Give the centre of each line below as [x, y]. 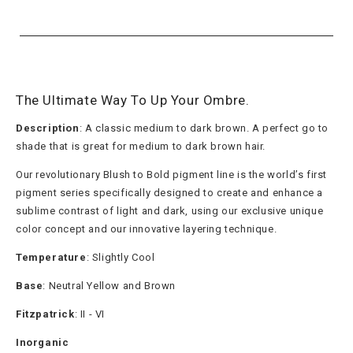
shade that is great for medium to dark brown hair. [142, 146]
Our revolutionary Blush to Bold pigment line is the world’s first [172, 174]
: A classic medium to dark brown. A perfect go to [204, 128]
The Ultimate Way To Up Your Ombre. [133, 100]
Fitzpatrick [45, 314]
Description [48, 128]
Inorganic [43, 342]
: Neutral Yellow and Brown [111, 285]
